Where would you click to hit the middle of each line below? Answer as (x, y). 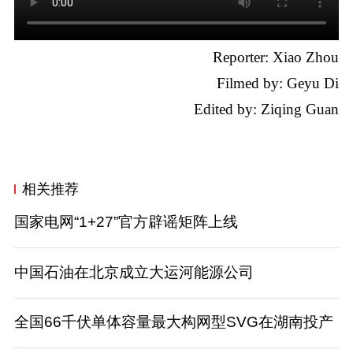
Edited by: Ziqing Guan (267, 110)
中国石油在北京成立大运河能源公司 (134, 272)
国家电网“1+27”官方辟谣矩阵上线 (126, 222)
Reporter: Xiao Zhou (276, 58)
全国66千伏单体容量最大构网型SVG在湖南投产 (173, 322)
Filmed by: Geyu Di (278, 84)
